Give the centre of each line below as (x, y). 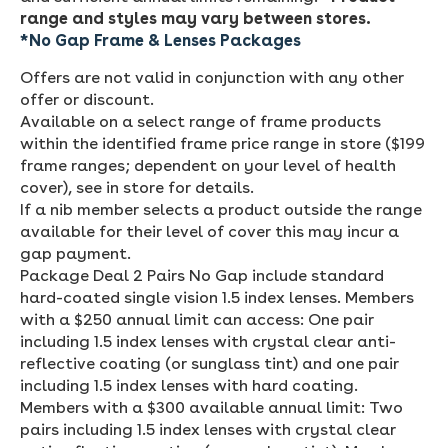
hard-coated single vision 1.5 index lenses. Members (217, 297)
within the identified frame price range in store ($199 (222, 143)
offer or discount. (87, 99)
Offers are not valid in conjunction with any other (212, 77)
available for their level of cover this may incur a (209, 231)
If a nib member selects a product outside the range (221, 209)
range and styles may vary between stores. (195, 18)
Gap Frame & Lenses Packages (178, 40)
